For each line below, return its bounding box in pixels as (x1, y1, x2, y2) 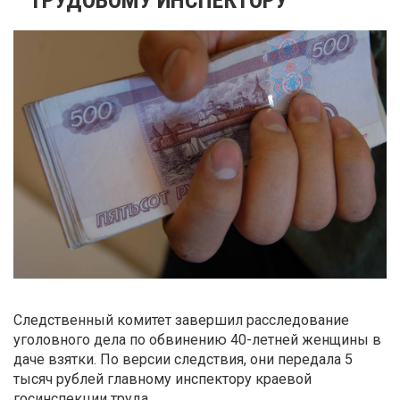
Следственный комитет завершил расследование (13, 311, 349, 329)
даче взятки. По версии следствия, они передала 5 (13, 350, 353, 368)
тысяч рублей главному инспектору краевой (13, 370, 312, 387)
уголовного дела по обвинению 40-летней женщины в (13, 330, 381, 348)
